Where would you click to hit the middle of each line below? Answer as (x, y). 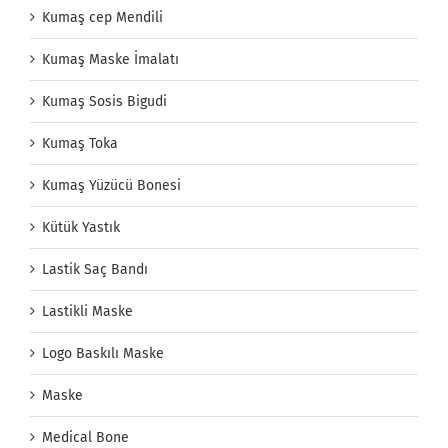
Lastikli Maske (87, 312)
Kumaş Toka (80, 144)
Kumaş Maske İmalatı (110, 60)
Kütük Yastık (81, 228)
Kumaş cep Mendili (102, 18)
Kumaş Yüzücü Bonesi (111, 186)
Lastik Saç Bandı (95, 270)
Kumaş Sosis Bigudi (104, 102)
